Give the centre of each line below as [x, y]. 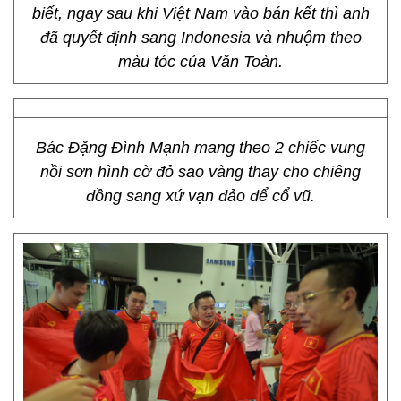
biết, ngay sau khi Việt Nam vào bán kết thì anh [200, 13]
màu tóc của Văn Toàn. [200, 62]
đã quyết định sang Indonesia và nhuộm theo [200, 38]
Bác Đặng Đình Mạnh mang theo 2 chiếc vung [200, 148]
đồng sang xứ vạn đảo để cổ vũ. [200, 196]
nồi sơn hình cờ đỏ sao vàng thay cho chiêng [200, 172]
